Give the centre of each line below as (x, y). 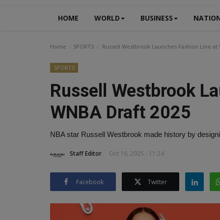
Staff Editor (86, 153)
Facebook (90, 182)
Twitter (157, 182)
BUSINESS (157, 18)
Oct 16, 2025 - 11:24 (137, 153)
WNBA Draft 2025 (121, 112)
